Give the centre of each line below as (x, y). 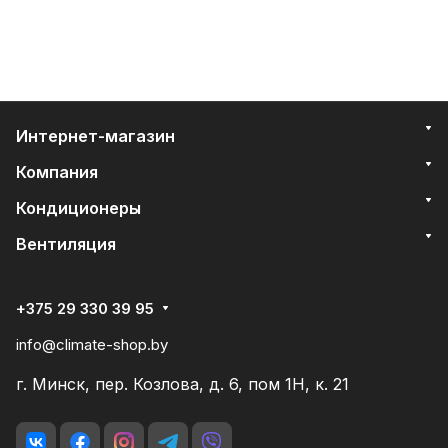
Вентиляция (66, 243)
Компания (57, 171)
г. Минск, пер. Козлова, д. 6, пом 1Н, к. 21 (182, 383)
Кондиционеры (78, 207)
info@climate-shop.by (92, 344)
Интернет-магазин (95, 135)
